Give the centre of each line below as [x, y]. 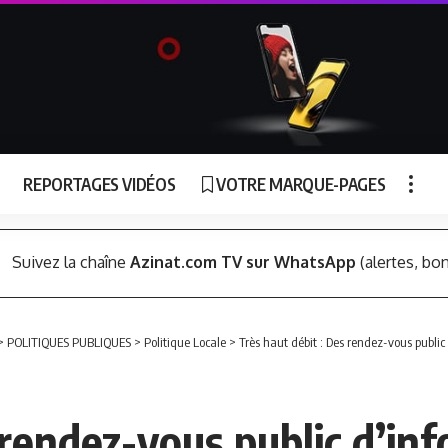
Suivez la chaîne [70, 262]
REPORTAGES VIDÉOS [99, 183]
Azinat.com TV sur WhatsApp [242, 262]
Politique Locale [185, 342]
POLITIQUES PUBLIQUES [69, 342]
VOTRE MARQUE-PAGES [301, 183]
